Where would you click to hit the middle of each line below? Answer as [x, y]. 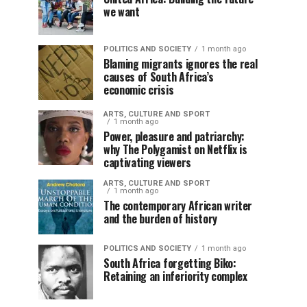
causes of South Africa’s [159, 77]
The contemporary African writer [178, 206]
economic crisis [139, 90]
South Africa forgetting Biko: [170, 263]
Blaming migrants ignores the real [181, 64]
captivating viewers [147, 162]
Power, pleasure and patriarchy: [174, 136]
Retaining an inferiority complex [175, 276]
